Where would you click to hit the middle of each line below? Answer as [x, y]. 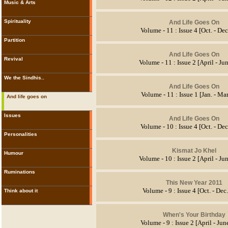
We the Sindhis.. [24, 78]
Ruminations [19, 172]
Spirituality [17, 21]
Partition [14, 40]
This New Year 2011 [194, 182]
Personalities [20, 134]
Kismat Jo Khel [194, 150]
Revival [13, 59]
